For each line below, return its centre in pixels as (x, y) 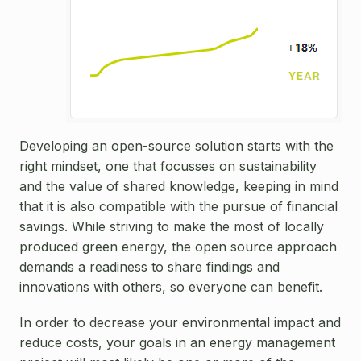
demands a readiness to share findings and (149, 266)
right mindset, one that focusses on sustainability (168, 166)
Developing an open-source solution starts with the (176, 145)
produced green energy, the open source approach (178, 246)
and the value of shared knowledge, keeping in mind (179, 186)
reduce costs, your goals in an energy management (177, 343)
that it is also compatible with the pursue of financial (178, 206)
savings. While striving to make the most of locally (172, 226)
